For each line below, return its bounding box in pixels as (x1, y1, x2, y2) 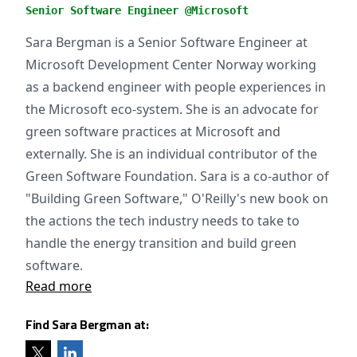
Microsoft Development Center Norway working (25, 56, 316, 73)
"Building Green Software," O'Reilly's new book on (25, 190, 328, 207)
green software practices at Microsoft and (25, 123, 280, 140)
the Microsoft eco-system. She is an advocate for (25, 100, 319, 118)
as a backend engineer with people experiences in (25, 78, 326, 96)
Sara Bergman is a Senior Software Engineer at (25, 33, 308, 51)
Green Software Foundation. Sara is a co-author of (25, 167, 329, 185)
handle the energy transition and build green (25, 234, 296, 252)
